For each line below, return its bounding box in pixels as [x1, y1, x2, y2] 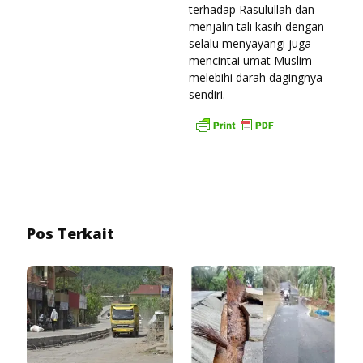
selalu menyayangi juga [189, 35, 311, 51]
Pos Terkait [27, 223, 114, 243]
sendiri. [189, 86, 225, 102]
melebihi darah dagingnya [189, 69, 322, 85]
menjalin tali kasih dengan [189, 18, 324, 34]
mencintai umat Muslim [189, 52, 312, 68]
